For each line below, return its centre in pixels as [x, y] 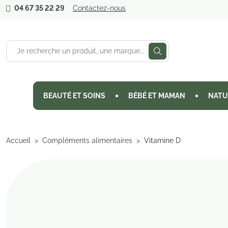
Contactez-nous [99, 8]
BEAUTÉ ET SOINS [74, 96]
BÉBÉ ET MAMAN [157, 96]
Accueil [18, 140]
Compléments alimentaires [87, 140]
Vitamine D [162, 140]
